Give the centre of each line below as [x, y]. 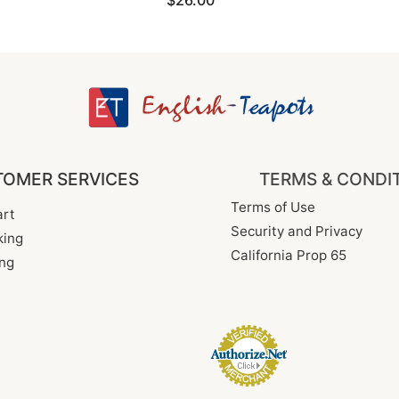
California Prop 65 [289, 255]
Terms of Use [273, 207]
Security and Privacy [297, 231]
